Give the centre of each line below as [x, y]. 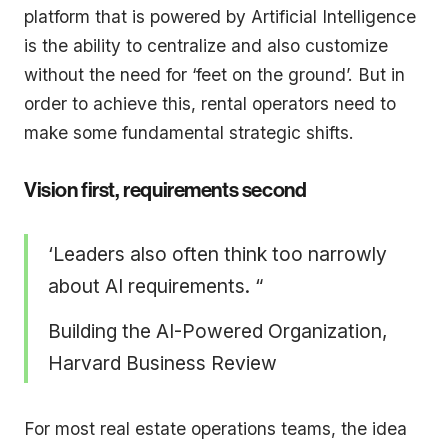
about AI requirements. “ [155, 285]
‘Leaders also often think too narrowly [217, 253]
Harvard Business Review [162, 363]
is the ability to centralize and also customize [206, 45]
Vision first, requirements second [165, 190]
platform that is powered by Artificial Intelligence [220, 16]
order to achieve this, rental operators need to [210, 103]
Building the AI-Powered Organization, [218, 331]
